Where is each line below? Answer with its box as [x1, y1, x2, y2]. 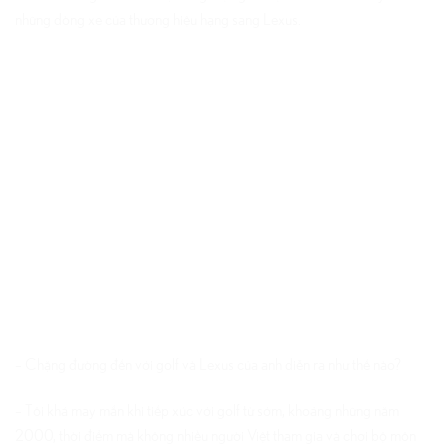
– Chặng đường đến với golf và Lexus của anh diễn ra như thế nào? [15, 356, 401, 373]
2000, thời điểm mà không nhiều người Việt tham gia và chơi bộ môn [15, 427, 416, 444]
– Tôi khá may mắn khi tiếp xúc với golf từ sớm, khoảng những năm [15, 402, 399, 419]
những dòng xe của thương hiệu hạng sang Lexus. [15, 11, 301, 28]
